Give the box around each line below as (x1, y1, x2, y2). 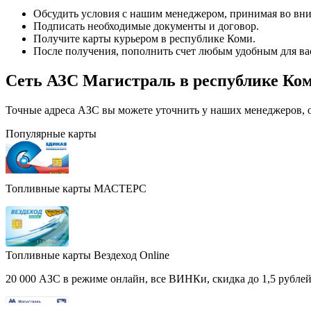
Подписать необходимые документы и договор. (33, 20, 259, 33)
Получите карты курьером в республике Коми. (33, 33, 255, 45)
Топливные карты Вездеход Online (6, 249, 169, 261)
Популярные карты (6, 127, 96, 140)
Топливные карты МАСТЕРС (6, 183, 146, 195)
